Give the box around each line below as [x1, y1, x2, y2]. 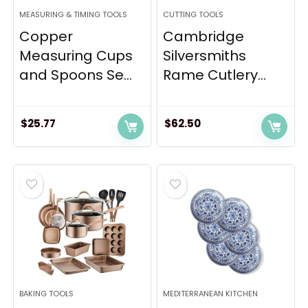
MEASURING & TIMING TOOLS [19, 9, 128, 20]
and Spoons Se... [19, 65, 133, 85]
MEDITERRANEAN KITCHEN [163, 288, 258, 299]
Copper [19, 27, 74, 46]
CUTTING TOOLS [163, 9, 224, 20]
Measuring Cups [19, 46, 133, 65]
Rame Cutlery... [163, 65, 267, 85]
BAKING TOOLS [19, 288, 74, 299]
